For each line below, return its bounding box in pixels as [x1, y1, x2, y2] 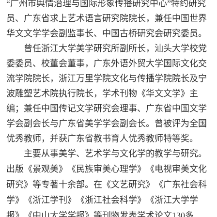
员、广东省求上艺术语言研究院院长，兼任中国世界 [6, 13, 207, 23]
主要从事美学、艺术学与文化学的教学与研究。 [6, 148, 207, 158]
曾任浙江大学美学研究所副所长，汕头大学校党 [6, 43, 207, 53]
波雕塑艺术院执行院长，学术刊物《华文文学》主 [6, 88, 199, 98]
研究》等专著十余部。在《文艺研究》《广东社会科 [6, 179, 207, 189]
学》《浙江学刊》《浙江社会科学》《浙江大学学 [6, 195, 199, 205]
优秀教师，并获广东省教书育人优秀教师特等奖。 [6, 133, 199, 143]
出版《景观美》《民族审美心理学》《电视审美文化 [6, 164, 207, 174]
